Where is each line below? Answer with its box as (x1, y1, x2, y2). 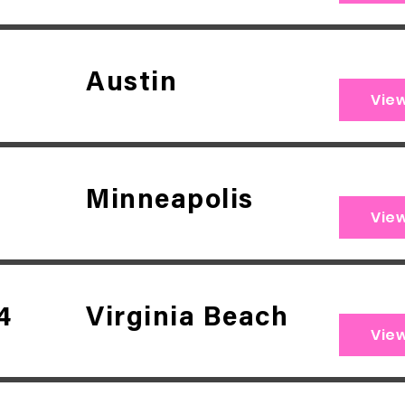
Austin (86, 71, 177, 98)
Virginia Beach (86, 306, 288, 333)
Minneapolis (86, 188, 254, 215)
